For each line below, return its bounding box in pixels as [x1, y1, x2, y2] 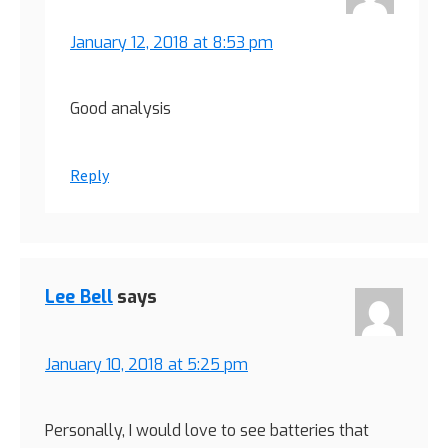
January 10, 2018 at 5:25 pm [45, 353, 248, 375]
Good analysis [70, 97, 171, 119]
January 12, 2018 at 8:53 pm [70, 31, 273, 53]
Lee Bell [45, 284, 113, 309]
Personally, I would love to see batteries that [45, 419, 369, 441]
